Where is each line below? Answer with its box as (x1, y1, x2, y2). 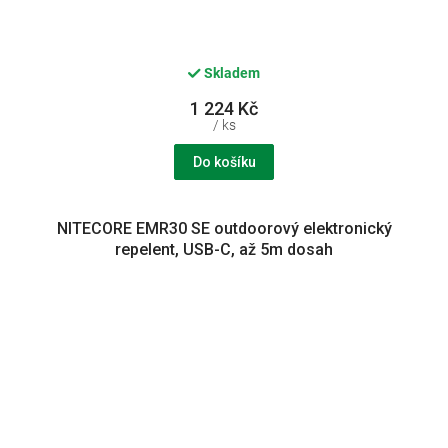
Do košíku (192, 154, 256, 171)
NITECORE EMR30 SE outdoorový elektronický (56, 219, 392, 239)
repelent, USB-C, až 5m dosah (115, 240, 333, 260)
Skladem (201, 64, 260, 81)
